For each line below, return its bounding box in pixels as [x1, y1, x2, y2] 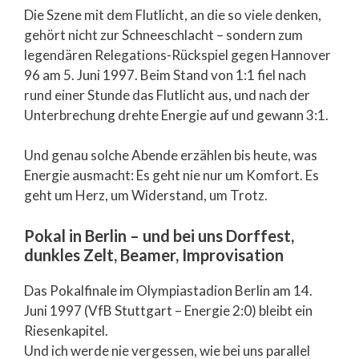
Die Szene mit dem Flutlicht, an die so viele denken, [24, 6, 321, 23]
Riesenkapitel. [24, 321, 108, 339]
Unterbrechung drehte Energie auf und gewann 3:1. [24, 106, 329, 123]
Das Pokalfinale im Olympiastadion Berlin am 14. [24, 281, 313, 299]
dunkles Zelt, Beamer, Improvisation [24, 244, 284, 264]
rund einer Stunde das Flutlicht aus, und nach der [24, 86, 310, 103]
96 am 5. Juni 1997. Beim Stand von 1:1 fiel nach [24, 66, 306, 83]
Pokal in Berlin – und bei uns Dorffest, [24, 225, 294, 245]
